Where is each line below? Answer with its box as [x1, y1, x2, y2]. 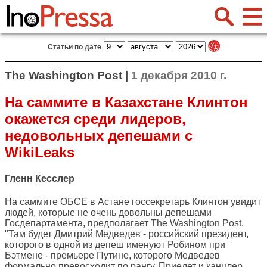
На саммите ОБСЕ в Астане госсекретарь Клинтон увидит [5, 197, 261, 207]
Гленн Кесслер [5, 173, 74, 184]
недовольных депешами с [5, 127, 193, 144]
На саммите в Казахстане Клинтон [5, 94, 248, 110]
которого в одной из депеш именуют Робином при [5, 240, 225, 250]
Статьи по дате [47, 43, 101, 51]
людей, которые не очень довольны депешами [5, 207, 212, 218]
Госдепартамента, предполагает [5, 218, 151, 229]
